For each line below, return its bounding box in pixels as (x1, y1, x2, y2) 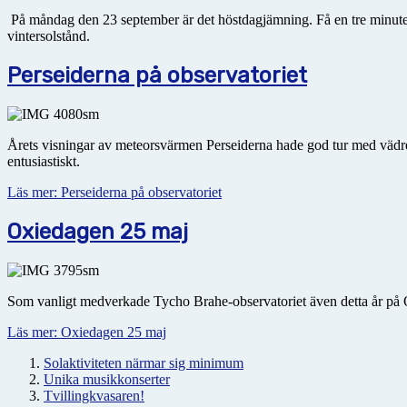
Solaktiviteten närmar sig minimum (44, 354, 243, 371)
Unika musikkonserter (44, 371, 170, 387)
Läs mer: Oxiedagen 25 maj (7, 323, 166, 340)
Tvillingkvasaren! (44, 387, 144, 403)
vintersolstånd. (7, 28, 90, 45)
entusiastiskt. (7, 154, 80, 170)
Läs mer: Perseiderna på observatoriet (7, 184, 222, 201)
